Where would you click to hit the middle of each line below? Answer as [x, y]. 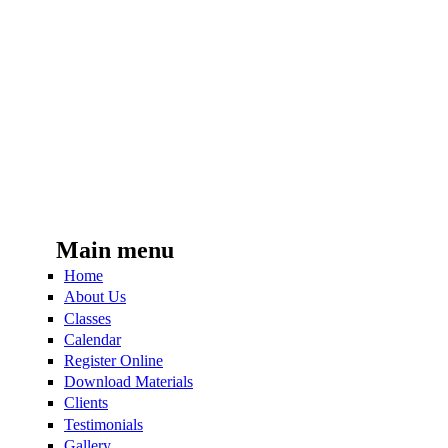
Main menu [115, 250]
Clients [86, 403]
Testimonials [103, 424]
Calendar [92, 339]
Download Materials [128, 382]
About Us [95, 297]
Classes [87, 318]
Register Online [113, 360]
